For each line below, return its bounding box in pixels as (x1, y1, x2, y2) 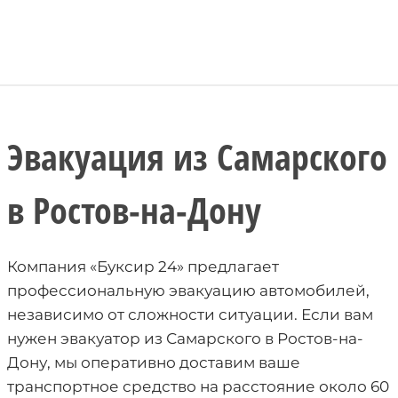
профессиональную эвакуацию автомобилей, (7, 281, 370, 299)
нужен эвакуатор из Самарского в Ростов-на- (7, 329, 363, 347)
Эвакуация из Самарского (7, 131, 387, 181)
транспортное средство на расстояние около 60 (7, 377, 389, 395)
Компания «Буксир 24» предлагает (7, 257, 279, 275)
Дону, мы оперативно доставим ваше (7, 353, 300, 371)
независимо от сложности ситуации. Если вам (7, 305, 373, 323)
